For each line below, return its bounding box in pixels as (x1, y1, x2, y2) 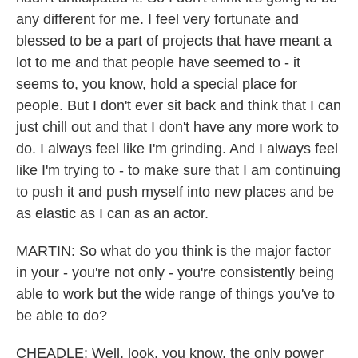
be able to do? (16, 308, 107, 324)
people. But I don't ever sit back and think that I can (16, 97, 341, 113)
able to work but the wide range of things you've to (16, 286, 335, 302)
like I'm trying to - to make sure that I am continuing (16, 162, 340, 178)
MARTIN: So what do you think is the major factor (16, 243, 331, 259)
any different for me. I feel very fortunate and (16, 11, 299, 27)
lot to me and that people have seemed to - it (16, 54, 300, 70)
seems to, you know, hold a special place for (16, 76, 297, 92)
